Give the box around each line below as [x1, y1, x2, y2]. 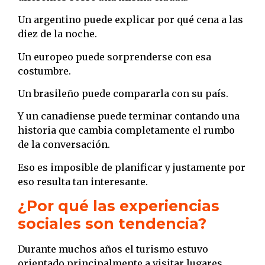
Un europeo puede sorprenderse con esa [18, 50, 211, 63]
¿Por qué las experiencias [18, 197, 219, 215]
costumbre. [18, 64, 71, 77]
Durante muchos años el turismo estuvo [18, 243, 208, 256]
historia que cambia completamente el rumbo [18, 124, 235, 137]
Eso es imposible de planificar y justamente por [18, 161, 245, 173]
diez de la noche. [18, 28, 97, 40]
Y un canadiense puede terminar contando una [18, 110, 240, 122]
